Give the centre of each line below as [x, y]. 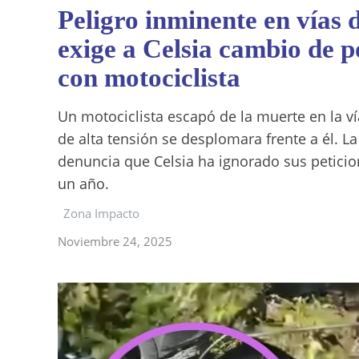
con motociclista [149, 78]
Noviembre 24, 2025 [115, 241]
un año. [83, 184]
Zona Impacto [101, 213]
